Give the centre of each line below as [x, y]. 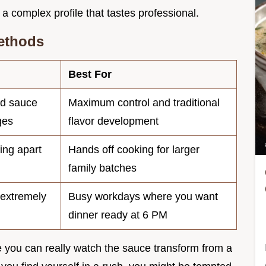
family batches [102, 168]
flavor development [113, 121]
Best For [90, 75]
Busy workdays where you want [143, 197]
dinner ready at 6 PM [118, 215]
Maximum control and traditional [144, 103]
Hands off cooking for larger [134, 150]
